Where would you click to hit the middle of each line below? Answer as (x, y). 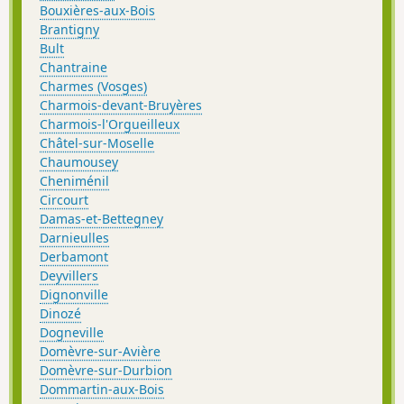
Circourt (64, 199)
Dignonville (74, 294)
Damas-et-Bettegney (101, 218)
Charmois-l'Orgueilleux (110, 124)
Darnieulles (74, 237)
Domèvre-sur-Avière (100, 351)
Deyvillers (69, 275)
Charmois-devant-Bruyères (121, 105)
